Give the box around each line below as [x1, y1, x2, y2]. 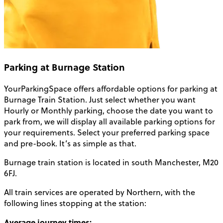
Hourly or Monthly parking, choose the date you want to [4, 105, 213, 116]
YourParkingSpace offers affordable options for [4, 83, 180, 94]
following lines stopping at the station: [4, 197, 146, 209]
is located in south [83, 156, 155, 168]
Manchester [155, 156, 199, 168]
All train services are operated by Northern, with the [4, 186, 195, 198]
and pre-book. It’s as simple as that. [4, 137, 136, 149]
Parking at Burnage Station [4, 60, 125, 74]
